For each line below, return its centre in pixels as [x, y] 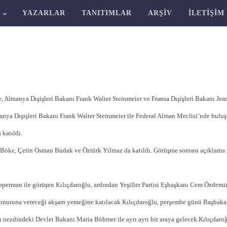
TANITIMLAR [106, 13]
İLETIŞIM [206, 13]
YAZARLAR [44, 13]
